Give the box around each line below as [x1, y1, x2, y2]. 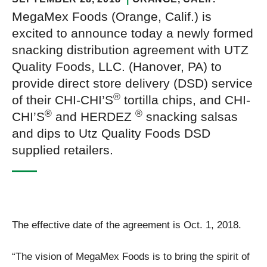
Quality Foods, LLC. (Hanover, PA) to [12, 60, 222, 74]
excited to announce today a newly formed [12, 26, 253, 41]
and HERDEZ [52, 110, 135, 124]
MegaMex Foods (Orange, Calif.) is [12, 10, 212, 24]
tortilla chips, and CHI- [120, 93, 250, 107]
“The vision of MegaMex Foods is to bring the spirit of [12, 250, 250, 263]
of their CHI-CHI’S [12, 93, 113, 107]
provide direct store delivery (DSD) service [12, 76, 253, 91]
